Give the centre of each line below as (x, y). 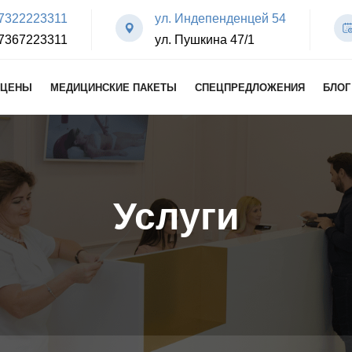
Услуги (176, 216)
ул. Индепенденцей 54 (220, 18)
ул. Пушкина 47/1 (205, 40)
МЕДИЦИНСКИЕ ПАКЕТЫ (113, 88)
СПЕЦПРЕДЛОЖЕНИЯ (249, 88)
